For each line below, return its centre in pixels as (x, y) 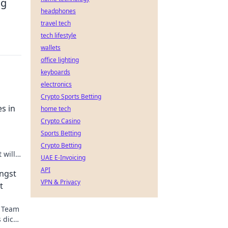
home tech (56, 109)
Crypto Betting (61, 145)
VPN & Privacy (61, 182)
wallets (51, 48)
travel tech (56, 23)
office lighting (60, 60)
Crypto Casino (61, 121)
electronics (56, 84)
